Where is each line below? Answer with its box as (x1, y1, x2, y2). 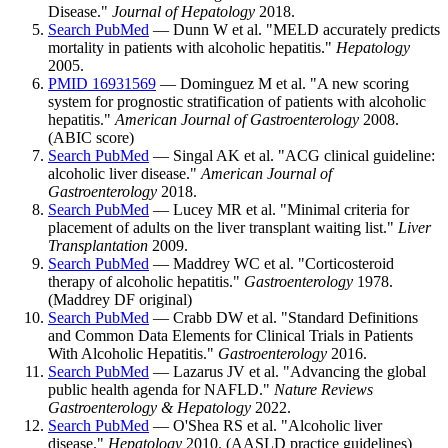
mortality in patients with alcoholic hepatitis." (48, 39, 336, 57)
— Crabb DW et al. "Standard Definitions (149, 309, 418, 327)
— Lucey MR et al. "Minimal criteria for (149, 201, 409, 219)
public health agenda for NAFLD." (48, 381, 274, 399)
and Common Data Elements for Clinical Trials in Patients (48, 327, 413, 345)
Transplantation (48, 237, 148, 255)
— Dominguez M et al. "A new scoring (156, 75, 409, 93)
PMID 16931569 (48, 75, 156, 93)
